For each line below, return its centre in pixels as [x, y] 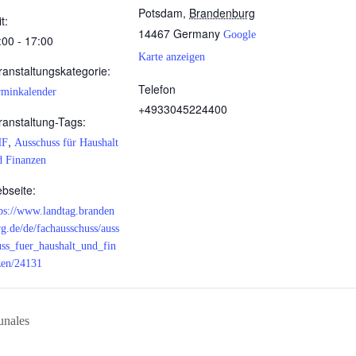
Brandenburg [222, 13]
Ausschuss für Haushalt [66, 143]
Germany [197, 33]
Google [240, 35]
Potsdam [161, 13]
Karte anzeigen [172, 57]
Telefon [157, 89]
